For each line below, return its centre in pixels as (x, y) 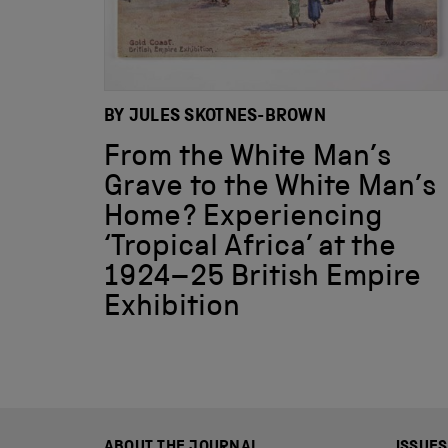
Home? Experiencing (243, 218)
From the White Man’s (247, 158)
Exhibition (172, 308)
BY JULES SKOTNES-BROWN (215, 116)
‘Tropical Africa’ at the (250, 248)
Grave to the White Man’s (270, 188)
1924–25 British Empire (262, 278)
